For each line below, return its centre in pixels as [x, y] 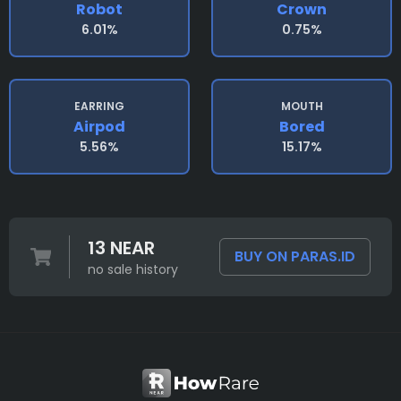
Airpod [99, 127]
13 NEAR [121, 248]
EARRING [99, 106]
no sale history [132, 269]
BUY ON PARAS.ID [295, 256]
